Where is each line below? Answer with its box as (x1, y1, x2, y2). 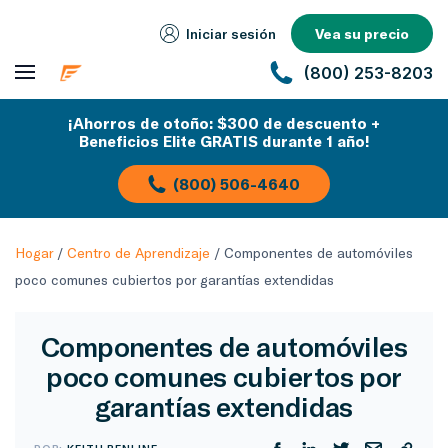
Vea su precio (315, 25, 409, 43)
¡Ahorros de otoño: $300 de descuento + (68, 114, 380, 132)
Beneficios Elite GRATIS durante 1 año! (78, 132, 370, 150)
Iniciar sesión (186, 25, 276, 43)
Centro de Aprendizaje (67, 244, 210, 261)
